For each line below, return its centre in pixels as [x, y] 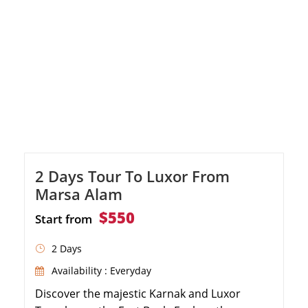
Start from [64, 219]
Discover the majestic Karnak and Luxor [138, 293]
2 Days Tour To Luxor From [132, 176]
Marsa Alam [79, 194]
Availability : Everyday [101, 270]
